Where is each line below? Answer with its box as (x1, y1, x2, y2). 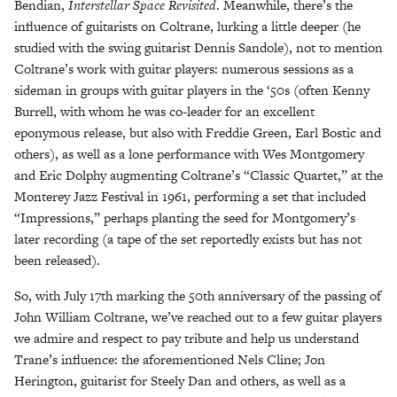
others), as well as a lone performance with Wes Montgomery (14, 144, 364, 164)
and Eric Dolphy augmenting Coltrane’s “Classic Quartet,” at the (14, 166, 383, 185)
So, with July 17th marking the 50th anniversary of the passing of (14, 286, 381, 306)
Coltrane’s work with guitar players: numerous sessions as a (14, 59, 354, 79)
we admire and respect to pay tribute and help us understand (14, 329, 359, 348)
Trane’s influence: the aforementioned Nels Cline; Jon (14, 350, 325, 370)
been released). (14, 251, 100, 270)
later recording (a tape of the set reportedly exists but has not (14, 230, 362, 249)
